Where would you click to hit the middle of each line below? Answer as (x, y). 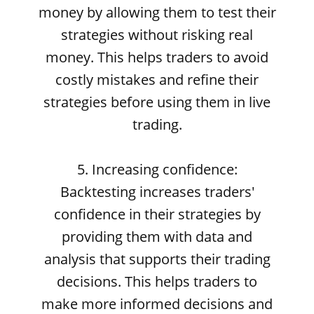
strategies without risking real (157, 35)
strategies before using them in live (157, 102)
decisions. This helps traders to (157, 281)
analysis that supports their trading (157, 259)
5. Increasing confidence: (157, 169)
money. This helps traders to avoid (157, 57)
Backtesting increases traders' (157, 192)
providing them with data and (157, 237)
